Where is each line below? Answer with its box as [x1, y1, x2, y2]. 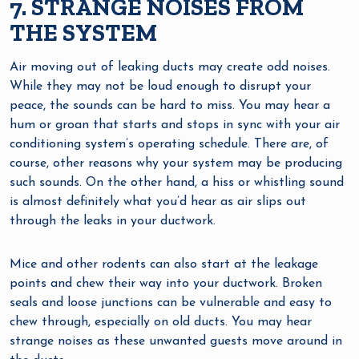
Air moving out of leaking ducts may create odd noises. [10, 61, 330, 75]
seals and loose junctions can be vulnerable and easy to [10, 296, 332, 310]
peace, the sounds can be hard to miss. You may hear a [10, 99, 330, 113]
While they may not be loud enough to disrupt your [10, 80, 311, 94]
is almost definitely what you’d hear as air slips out [10, 196, 306, 209]
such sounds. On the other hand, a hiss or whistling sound [10, 176, 344, 190]
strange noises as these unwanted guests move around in [10, 335, 342, 349]
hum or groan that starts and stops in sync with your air [10, 119, 340, 132]
